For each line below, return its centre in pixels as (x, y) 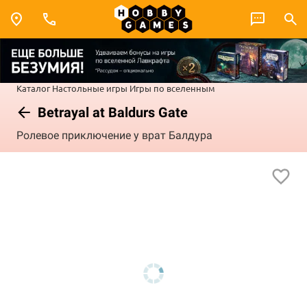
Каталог (33, 88)
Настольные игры (90, 88)
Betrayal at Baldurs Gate (111, 112)
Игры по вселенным (172, 88)
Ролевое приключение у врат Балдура (114, 136)
